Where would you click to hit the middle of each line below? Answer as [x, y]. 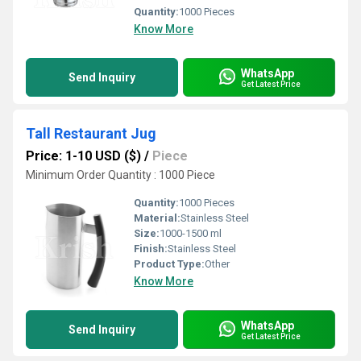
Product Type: [169, 264]
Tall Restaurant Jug [91, 133]
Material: [157, 218]
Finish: [151, 249]
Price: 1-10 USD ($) [83, 156]
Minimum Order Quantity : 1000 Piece [120, 175]
